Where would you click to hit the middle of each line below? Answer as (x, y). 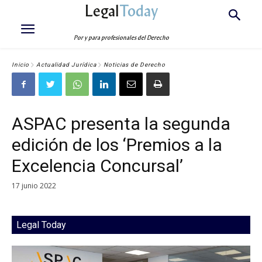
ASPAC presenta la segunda (121, 124)
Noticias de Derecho (135, 65)
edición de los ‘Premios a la (117, 145)
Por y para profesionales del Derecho (122, 38)
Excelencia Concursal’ (97, 166)
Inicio (20, 65)
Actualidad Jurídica (66, 65)
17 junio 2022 (34, 185)
